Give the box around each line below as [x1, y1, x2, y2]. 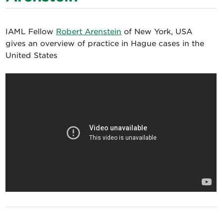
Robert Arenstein [56, 27, 122, 36]
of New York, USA [121, 27, 193, 36]
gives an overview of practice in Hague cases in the [5, 39, 205, 48]
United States [5, 51, 58, 60]
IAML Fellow [5, 27, 56, 36]
